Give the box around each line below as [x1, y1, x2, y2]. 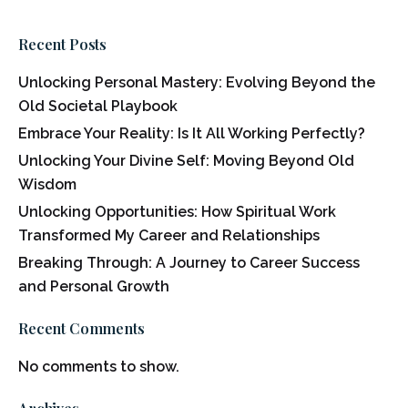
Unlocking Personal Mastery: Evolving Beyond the [18, 73, 375, 91]
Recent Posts [18, 34, 107, 54]
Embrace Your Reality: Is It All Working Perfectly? [18, 124, 365, 142]
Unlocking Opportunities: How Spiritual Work [18, 202, 336, 220]
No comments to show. [18, 357, 179, 375]
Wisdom [18, 175, 76, 193]
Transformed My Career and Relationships [18, 226, 320, 244]
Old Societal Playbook [18, 97, 178, 115]
